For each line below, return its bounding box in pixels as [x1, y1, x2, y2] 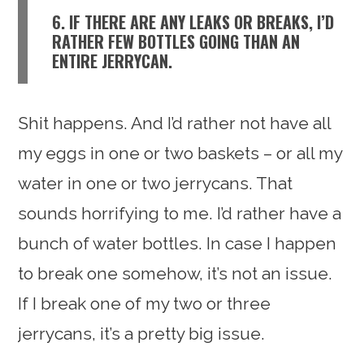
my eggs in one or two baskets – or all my [18, 142, 343, 163]
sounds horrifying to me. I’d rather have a [18, 202, 342, 223]
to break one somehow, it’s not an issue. [18, 262, 333, 284]
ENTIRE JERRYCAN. [52, 48, 173, 73]
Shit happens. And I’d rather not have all [18, 112, 331, 133]
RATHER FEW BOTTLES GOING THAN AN [52, 28, 301, 54]
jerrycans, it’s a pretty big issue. [18, 323, 266, 344]
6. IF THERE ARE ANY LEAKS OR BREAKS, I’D [52, 9, 335, 34]
